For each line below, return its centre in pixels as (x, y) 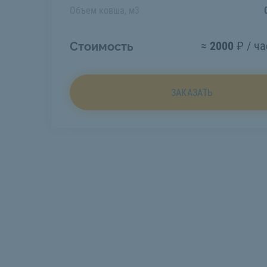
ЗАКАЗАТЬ (192, 93)
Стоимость (102, 46)
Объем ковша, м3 (105, 10)
